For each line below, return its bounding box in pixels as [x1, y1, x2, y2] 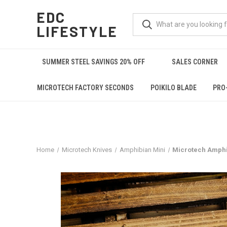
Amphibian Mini [119, 146, 165, 154]
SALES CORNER [172, 58, 218, 66]
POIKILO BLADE [150, 84, 197, 92]
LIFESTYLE [36, 23, 118, 40]
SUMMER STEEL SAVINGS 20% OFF [42, 58, 145, 66]
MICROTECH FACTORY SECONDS [37, 84, 134, 92]
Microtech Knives [61, 146, 112, 154]
